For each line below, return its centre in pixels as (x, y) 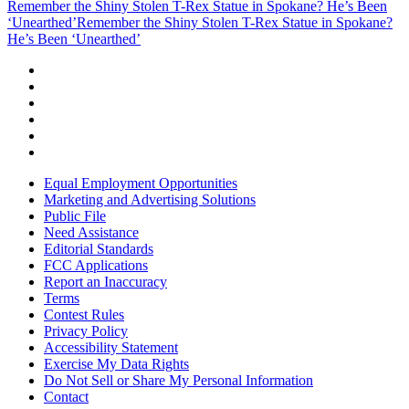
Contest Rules (84, 314)
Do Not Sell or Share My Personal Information (178, 380)
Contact (66, 396)
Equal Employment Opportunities (141, 183)
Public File (75, 215)
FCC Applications (96, 265)
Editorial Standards (99, 248)
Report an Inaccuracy (105, 281)
